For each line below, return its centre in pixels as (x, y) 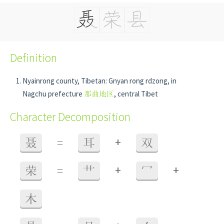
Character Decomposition (70, 117)
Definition (33, 58)
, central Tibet (136, 94)
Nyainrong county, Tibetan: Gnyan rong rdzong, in (99, 81)
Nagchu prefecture (53, 94)
